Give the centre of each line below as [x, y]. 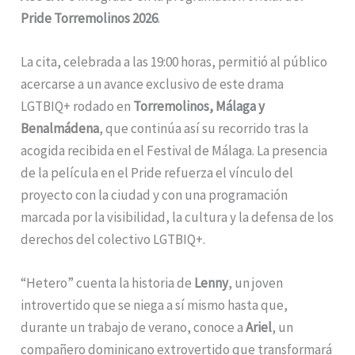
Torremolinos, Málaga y [199, 107]
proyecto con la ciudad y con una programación [155, 195]
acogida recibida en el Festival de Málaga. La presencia [174, 151]
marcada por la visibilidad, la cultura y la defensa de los [177, 218]
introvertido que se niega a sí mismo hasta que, [155, 305]
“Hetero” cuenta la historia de [108, 283]
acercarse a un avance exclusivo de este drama [153, 84]
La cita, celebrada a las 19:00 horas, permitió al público [174, 62]
